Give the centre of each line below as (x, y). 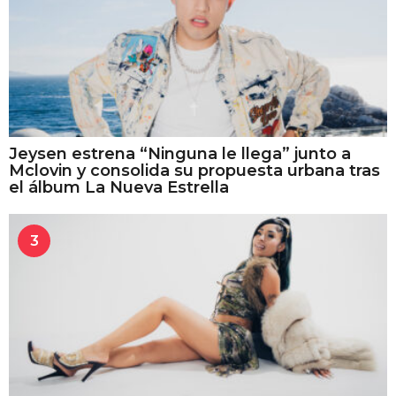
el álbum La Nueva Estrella (119, 187)
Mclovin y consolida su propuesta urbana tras (194, 170)
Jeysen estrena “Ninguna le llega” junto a (180, 153)
